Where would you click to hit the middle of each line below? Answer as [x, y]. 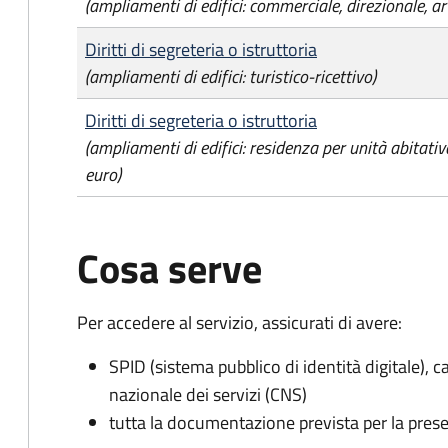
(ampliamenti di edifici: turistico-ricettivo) [230, 76]
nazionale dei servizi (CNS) [208, 394]
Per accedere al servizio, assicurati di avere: [239, 322]
